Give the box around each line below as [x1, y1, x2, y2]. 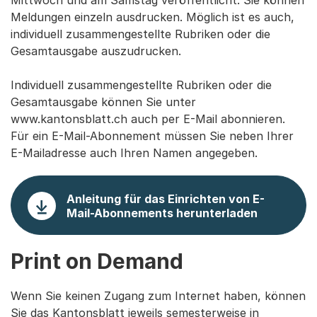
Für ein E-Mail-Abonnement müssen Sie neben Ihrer [11, 129, 294, 143]
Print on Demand [11, 248, 183, 274]
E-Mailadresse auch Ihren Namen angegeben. [11, 146, 258, 160]
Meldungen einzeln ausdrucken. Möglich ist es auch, [11, 10, 294, 24]
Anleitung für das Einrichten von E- [67, 191, 265, 206]
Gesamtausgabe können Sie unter [11, 95, 196, 109]
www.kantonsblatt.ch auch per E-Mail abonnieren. [11, 112, 285, 126]
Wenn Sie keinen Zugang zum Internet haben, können [11, 289, 306, 303]
